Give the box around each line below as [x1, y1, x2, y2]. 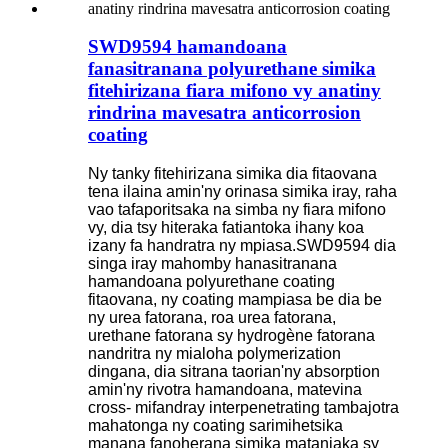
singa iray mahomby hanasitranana [88, 255, 337, 273]
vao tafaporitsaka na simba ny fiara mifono [88, 201, 386, 219]
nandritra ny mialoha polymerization [88, 345, 341, 363]
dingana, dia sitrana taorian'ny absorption [88, 363, 380, 381]
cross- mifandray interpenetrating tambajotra [88, 399, 399, 417]
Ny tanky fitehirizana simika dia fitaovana [88, 165, 377, 183]
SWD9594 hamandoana [88, 36, 287, 58]
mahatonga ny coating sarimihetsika [88, 417, 343, 435]
